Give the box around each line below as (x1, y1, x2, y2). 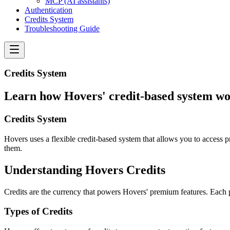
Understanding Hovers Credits (4, 163, 165, 177)
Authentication (25, 5, 72, 14)
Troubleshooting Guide (25, 24, 100, 33)
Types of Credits (4, 206, 72, 217)
